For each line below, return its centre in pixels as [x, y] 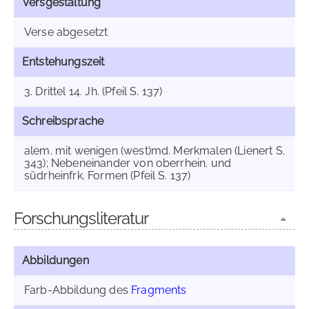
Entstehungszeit [63, 62]
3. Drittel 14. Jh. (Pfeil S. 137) [93, 91]
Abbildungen [56, 260]
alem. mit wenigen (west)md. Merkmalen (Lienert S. [154, 151]
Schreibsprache [63, 121]
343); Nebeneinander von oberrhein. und [128, 163]
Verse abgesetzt [66, 32]
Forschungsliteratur [81, 218]
